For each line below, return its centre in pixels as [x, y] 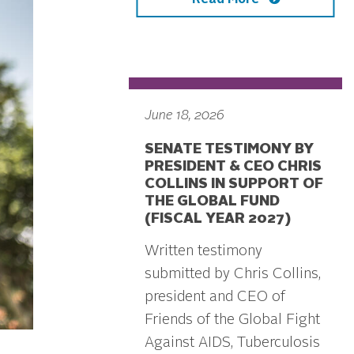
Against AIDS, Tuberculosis [232, 343]
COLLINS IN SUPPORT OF [234, 184]
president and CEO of [215, 297]
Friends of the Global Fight [232, 320]
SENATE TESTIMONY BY [229, 149]
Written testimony [203, 251]
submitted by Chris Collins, [233, 274]
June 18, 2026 [185, 116]
